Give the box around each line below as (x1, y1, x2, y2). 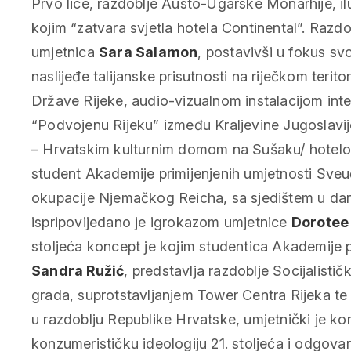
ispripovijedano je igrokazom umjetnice (31, 213, 291, 230)
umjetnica (31, 43, 99, 60)
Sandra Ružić (31, 262, 125, 279)
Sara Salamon (99, 43, 198, 60)
